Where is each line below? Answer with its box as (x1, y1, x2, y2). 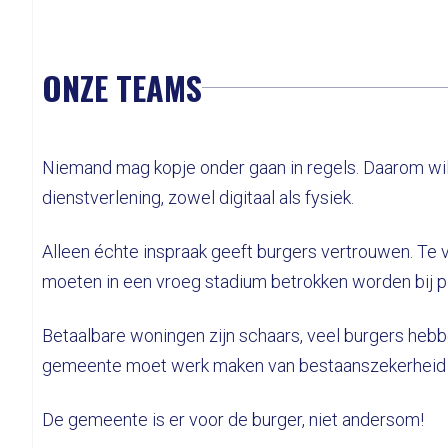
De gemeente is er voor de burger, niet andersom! (42, 409, 424, 430)
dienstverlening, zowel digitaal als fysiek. (42, 187, 354, 208)
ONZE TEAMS (42, 64, 202, 111)
